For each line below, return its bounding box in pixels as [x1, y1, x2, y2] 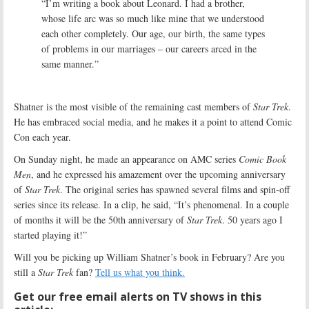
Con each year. [14, 130, 71, 143]
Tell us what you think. [95, 265, 185, 279]
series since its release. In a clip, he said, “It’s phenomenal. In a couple [14, 197, 289, 211]
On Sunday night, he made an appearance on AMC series [14, 152, 239, 166]
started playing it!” [14, 228, 87, 241]
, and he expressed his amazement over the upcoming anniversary [31, 167, 286, 181]
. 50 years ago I [222, 212, 283, 226]
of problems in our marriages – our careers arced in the [41, 41, 257, 55]
